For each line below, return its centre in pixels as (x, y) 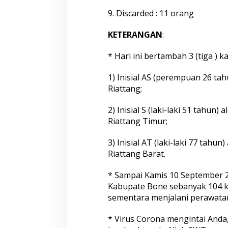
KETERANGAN (135, 34)
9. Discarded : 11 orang (151, 13)
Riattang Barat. (136, 153)
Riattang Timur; (137, 121)
